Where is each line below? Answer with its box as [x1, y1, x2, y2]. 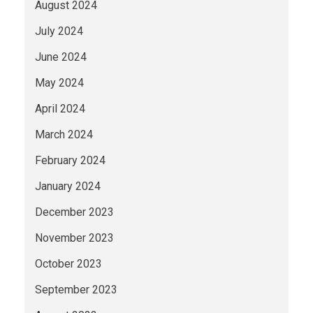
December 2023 [35, 205, 114, 219]
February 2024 [35, 153, 105, 167]
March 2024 [35, 127, 93, 141]
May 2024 [35, 75, 84, 89]
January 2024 [35, 179, 101, 193]
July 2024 [35, 24, 83, 38]
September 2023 [35, 282, 117, 296]
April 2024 [35, 101, 85, 115]
